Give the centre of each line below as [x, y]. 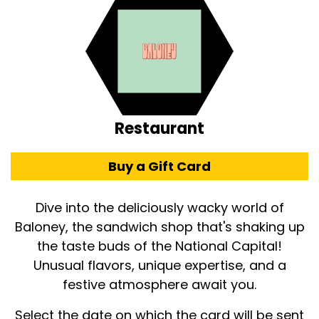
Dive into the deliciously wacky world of [159, 208]
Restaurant [159, 129]
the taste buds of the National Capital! [159, 246]
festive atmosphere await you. [159, 285]
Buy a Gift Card [159, 167]
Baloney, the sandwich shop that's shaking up [159, 227]
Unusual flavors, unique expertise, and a [159, 266]
